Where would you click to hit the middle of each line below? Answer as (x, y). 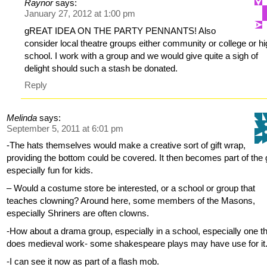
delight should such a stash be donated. (101, 68)
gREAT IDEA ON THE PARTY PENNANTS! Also (120, 30)
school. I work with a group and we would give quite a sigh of (142, 55)
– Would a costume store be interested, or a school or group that (131, 188)
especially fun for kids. (50, 170)
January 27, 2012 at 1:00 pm (80, 14)
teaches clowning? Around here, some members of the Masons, (131, 201)
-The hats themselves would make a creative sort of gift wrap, (126, 145)
